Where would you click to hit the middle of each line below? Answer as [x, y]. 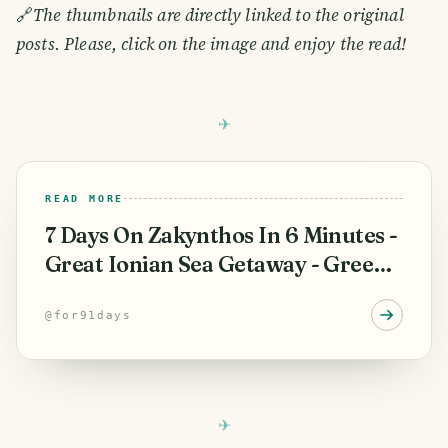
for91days [92, 315]
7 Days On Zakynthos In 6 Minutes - [221, 236]
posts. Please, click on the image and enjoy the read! [211, 44]
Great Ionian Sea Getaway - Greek [215, 265]
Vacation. [93, 294]
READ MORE [85, 199]
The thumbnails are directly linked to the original [218, 15]
